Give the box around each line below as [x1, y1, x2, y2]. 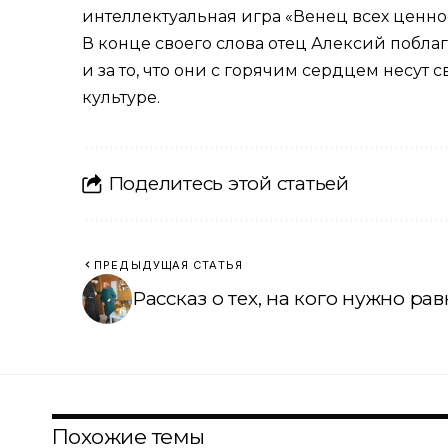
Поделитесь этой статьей [107, 172, 349, 196]
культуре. [82, 87, 160, 107]
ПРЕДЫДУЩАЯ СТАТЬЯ [94, 257, 243, 272]
